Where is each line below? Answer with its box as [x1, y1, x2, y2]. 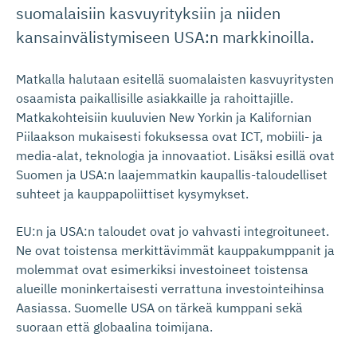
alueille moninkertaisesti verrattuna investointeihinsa [16, 280, 324, 296]
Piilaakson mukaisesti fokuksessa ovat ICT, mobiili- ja [16, 128, 323, 144]
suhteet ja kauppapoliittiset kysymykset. [16, 186, 249, 202]
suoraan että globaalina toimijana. [16, 319, 213, 335]
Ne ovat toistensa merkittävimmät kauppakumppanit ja [16, 242, 335, 258]
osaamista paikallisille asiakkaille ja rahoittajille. [16, 90, 293, 106]
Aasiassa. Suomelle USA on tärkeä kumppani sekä [16, 300, 303, 316]
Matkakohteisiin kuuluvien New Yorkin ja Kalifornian [16, 109, 312, 125]
